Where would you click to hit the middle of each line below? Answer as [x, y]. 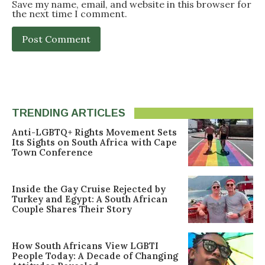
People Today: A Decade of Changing [95, 256]
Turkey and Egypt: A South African [90, 199]
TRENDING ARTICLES [69, 113]
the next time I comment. [70, 13]
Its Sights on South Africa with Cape [94, 143]
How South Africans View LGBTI [85, 246]
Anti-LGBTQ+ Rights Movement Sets [94, 132]
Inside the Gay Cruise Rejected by [89, 189]
